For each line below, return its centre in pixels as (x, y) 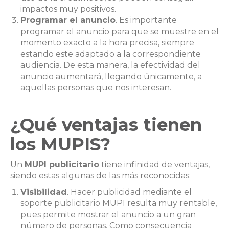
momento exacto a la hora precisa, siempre (107, 42)
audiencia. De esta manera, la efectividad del (110, 65)
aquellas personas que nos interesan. (96, 87)
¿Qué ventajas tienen (106, 124)
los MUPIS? (63, 144)
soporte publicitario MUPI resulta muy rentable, (119, 203)
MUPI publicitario (62, 164)
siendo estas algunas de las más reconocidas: (100, 175)
